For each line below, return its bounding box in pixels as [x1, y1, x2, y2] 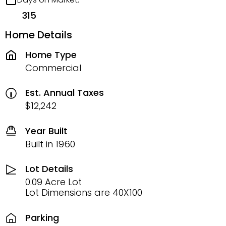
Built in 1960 [25, 137, 75, 150]
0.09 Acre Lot [25, 176, 82, 188]
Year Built [25, 124, 68, 137]
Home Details [5, 28, 72, 42]
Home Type [25, 48, 77, 61]
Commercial [25, 61, 81, 74]
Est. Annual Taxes [25, 86, 104, 99]
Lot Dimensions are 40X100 [25, 186, 142, 199]
